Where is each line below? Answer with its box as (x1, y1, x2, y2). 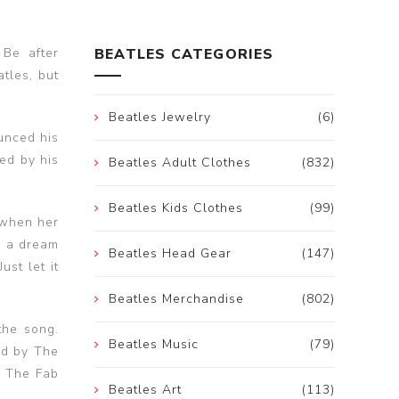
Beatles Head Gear (109, 245, 232, 263)
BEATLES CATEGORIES (94, 45, 274, 65)
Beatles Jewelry (109, 109, 211, 126)
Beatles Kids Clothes (109, 199, 243, 217)
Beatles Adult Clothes (109, 154, 251, 172)
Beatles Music (109, 336, 199, 354)
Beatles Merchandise (109, 290, 244, 308)
